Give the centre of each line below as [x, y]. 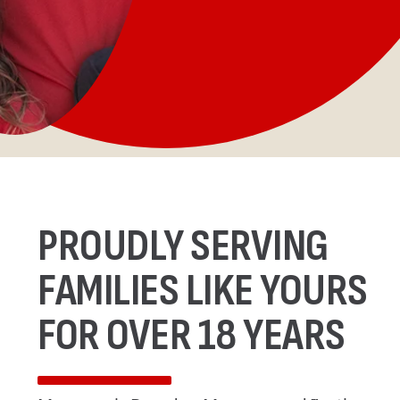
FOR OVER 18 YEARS [192, 336]
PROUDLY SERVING [183, 246]
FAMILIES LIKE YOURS [203, 291]
